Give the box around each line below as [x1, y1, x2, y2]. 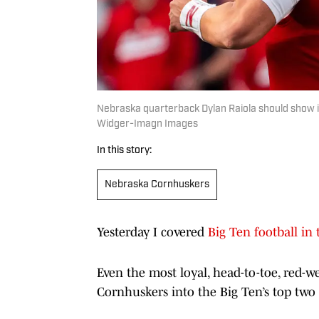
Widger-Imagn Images [97, 118, 198, 130]
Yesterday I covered [97, 224, 208, 239]
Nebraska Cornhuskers [105, 179, 209, 190]
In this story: [97, 145, 152, 156]
